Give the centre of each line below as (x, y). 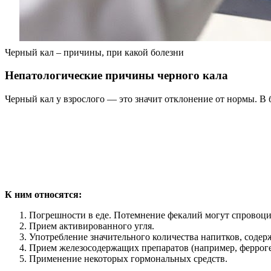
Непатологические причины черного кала (116, 76)
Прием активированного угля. (92, 226)
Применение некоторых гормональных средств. (128, 259)
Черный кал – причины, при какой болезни (94, 52)
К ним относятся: (43, 195)
